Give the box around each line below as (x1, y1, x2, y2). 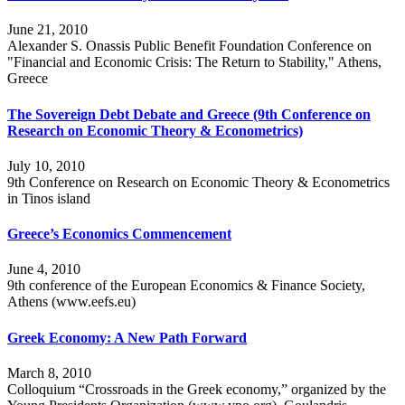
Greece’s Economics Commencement (7, 226, 231, 242)
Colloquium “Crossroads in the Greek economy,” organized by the (7, 381, 386, 397)
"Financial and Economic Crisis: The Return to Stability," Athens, (7, 54, 381, 71)
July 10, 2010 (7, 157, 85, 174)
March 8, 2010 (7, 364, 91, 381)
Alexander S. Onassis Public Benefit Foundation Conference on (7, 38, 372, 54)
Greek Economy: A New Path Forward (7, 329, 247, 345)
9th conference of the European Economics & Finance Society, (7, 278, 365, 294)
